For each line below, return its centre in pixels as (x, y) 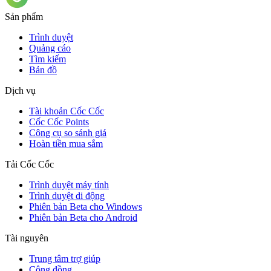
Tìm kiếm (47, 59)
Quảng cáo (50, 48)
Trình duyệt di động (67, 196)
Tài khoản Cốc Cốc (67, 111)
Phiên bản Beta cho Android (83, 218)
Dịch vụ (20, 91)
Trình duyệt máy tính (69, 185)
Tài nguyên (27, 238)
